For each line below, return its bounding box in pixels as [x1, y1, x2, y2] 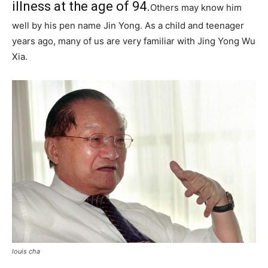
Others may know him [150, 1, 242, 13]
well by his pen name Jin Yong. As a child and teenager [12, 19, 244, 31]
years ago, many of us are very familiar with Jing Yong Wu [12, 35, 255, 47]
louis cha [12, 246, 40, 255]
